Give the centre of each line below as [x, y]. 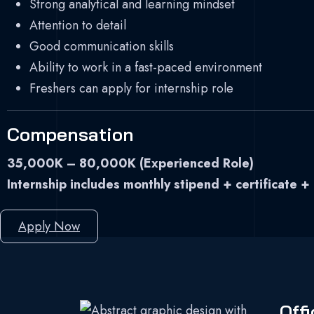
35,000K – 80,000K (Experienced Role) [130, 163]
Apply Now [49, 226]
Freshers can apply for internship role [131, 88]
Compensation [70, 134]
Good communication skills [102, 46]
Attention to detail [78, 25]
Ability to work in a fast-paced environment [146, 67]
